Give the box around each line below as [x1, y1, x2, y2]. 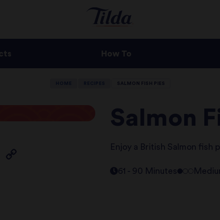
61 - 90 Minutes [118, 166, 178, 175]
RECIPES [83, 81, 105, 86]
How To [101, 50, 132, 58]
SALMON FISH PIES [116, 81, 165, 86]
